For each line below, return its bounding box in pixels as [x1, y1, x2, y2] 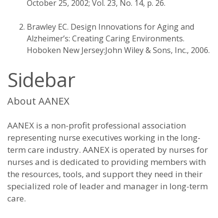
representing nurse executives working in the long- [7, 132, 200, 143]
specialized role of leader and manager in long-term [7, 181, 208, 192]
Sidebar [7, 66, 75, 93]
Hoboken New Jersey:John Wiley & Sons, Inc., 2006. [27, 45, 210, 55]
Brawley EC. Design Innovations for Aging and [27, 21, 194, 32]
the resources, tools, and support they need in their [7, 168, 202, 180]
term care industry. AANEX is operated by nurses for [7, 144, 208, 155]
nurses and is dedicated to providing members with [7, 156, 206, 167]
